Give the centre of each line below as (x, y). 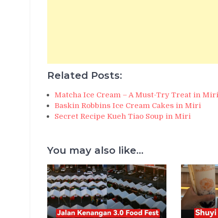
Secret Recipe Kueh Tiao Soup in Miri (123, 116)
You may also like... (95, 150)
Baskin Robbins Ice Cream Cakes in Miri (128, 105)
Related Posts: (85, 75)
